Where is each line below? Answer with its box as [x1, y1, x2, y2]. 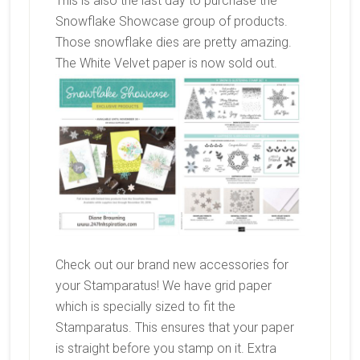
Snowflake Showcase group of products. [55, 13, 288, 29]
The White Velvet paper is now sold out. [55, 55, 277, 71]
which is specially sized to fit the [55, 299, 235, 315]
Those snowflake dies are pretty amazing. [55, 34, 292, 50]
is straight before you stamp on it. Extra [55, 341, 276, 357]
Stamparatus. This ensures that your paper [55, 320, 294, 336]
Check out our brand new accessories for [55, 257, 288, 273]
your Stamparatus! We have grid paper [55, 278, 272, 294]
